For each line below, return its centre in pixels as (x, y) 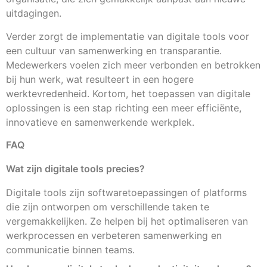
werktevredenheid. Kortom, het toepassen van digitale (128, 93)
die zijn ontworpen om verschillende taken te (108, 207)
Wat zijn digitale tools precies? (75, 169)
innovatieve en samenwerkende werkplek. (100, 122)
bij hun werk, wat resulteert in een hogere (100, 79)
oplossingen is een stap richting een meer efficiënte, (124, 108)
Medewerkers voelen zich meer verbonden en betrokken (133, 65)
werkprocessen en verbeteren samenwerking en (114, 236)
